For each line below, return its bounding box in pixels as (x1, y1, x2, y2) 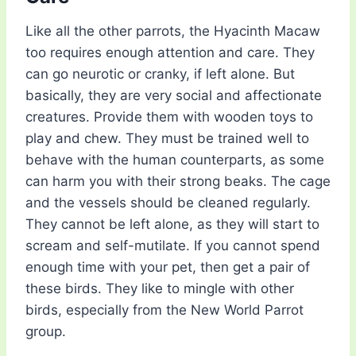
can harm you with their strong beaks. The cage (25, 173, 331, 190)
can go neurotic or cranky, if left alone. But (25, 66, 295, 83)
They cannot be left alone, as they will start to (25, 216, 319, 233)
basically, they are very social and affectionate (25, 87, 322, 104)
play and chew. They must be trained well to (25, 130, 309, 147)
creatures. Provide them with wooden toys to (25, 109, 313, 126)
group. (25, 323, 66, 340)
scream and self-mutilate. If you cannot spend (25, 238, 320, 254)
